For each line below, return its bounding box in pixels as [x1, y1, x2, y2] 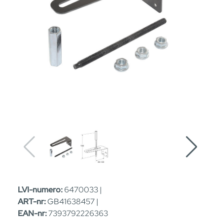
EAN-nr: [18, 208, 47, 219]
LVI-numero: [18, 184, 63, 195]
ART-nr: [18, 196, 46, 207]
